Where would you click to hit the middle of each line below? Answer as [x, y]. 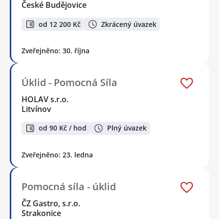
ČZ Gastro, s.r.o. [51, 203]
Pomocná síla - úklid [69, 186]
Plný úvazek [127, 128]
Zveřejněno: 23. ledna [57, 154]
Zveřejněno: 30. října [55, 50]
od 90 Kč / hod [63, 128]
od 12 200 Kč [60, 24]
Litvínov [36, 109]
